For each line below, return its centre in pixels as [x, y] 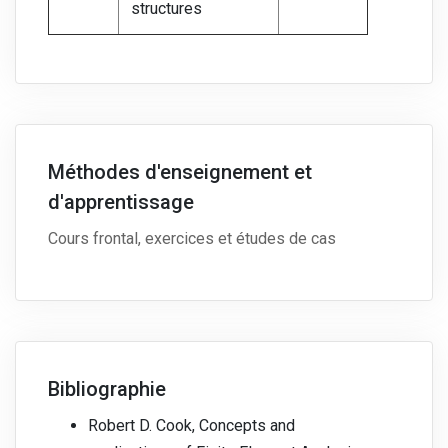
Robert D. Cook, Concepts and [191, 426]
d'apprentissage [121, 202]
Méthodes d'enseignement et [180, 172]
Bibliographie [107, 389]
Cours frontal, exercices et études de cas [192, 239]
